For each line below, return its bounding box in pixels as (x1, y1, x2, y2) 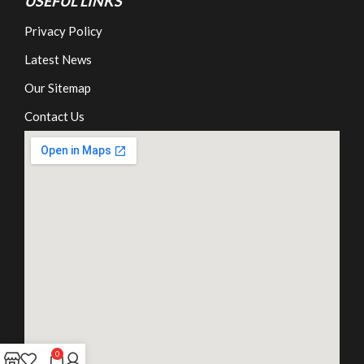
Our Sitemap (24, 80, 91, 95)
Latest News (24, 51, 92, 67)
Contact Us (24, 108, 84, 123)
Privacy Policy (24, 23, 102, 38)
